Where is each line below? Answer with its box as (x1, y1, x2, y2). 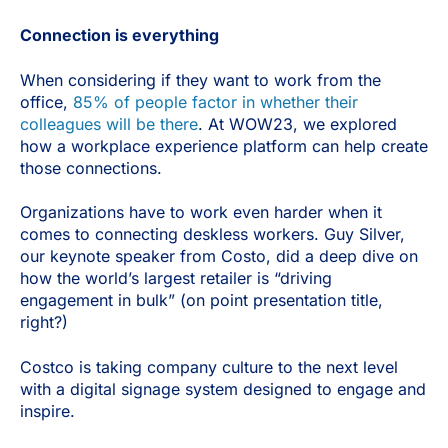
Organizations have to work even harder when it (20, 202, 382, 223)
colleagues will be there (20, 113, 198, 134)
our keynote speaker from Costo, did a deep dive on (20, 246, 418, 267)
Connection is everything (20, 25, 219, 46)
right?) (20, 312, 68, 333)
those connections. (20, 157, 162, 178)
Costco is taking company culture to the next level (20, 356, 398, 377)
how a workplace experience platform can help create (20, 135, 428, 156)
